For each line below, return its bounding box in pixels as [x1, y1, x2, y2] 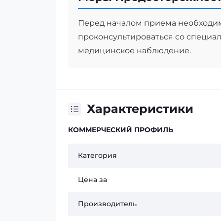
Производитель [78, 199, 137, 208]
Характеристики [87, 102, 193, 116]
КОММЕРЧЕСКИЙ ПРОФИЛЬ [68, 125, 173, 134]
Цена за [78, 175, 107, 184]
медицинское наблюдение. [78, 46, 191, 55]
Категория [78, 151, 117, 160]
